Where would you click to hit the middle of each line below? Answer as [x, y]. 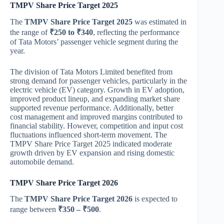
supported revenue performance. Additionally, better [92, 107]
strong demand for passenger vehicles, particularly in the [98, 80]
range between [34, 209]
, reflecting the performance [136, 32]
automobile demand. [42, 161]
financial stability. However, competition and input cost [96, 125]
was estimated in [159, 21]
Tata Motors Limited [92, 71]
